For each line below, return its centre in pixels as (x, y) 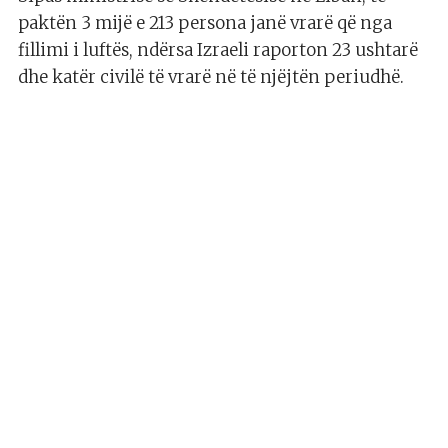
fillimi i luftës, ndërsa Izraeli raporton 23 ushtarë (218, 50)
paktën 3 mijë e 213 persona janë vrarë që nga (205, 23)
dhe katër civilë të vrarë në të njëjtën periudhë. (211, 77)
